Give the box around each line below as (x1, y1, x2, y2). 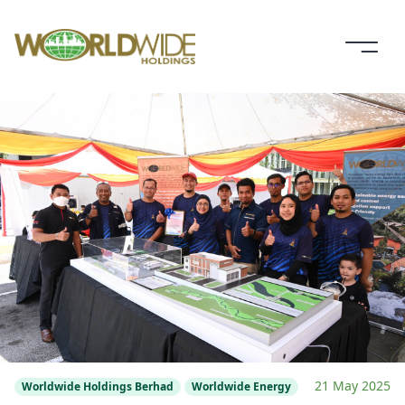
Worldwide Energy (192, 379, 291, 395)
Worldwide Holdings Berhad (22, 379, 174, 395)
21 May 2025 (315, 377, 391, 395)
